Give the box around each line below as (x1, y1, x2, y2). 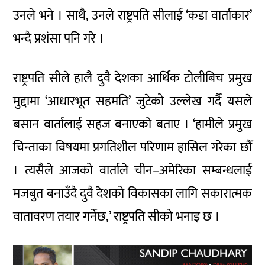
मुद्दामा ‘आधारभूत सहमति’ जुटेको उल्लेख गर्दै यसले (13, 90, 252, 112)
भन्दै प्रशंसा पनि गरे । (13, 27, 105, 50)
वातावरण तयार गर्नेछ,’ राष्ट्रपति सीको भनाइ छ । (13, 205, 221, 228)
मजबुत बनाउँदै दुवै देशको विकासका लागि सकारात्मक (13, 182, 252, 205)
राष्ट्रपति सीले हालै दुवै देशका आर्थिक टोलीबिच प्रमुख (13, 67, 252, 89)
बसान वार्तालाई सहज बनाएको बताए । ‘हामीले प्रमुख (13, 113, 252, 135)
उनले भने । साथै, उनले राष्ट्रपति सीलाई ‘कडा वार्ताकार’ (13, 4, 252, 27)
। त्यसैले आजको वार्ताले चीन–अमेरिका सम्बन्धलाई (13, 159, 252, 182)
